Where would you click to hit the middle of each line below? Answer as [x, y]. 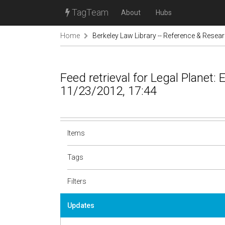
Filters [77, 181]
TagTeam [89, 12]
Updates [81, 205]
